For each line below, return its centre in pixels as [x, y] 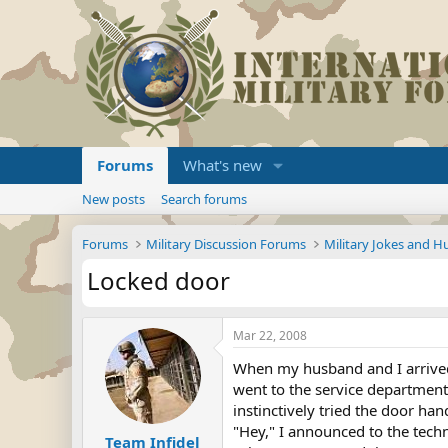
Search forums [204, 199]
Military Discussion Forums [226, 244]
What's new [222, 165]
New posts [113, 199]
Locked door [158, 280]
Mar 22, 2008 [270, 335]
